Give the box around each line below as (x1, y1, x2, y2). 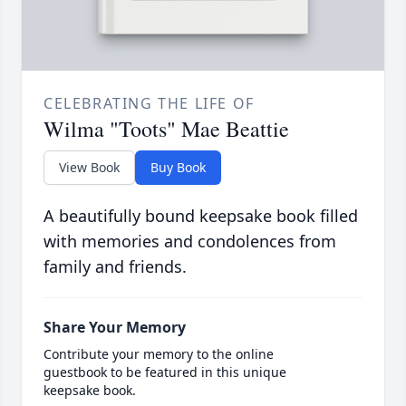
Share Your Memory (43, 317, 186, 338)
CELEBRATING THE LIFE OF (43, 93, 255, 114)
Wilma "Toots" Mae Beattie (43, 114, 289, 144)
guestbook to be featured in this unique (43, 363, 286, 382)
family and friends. (43, 256, 187, 278)
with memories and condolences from (43, 230, 336, 253)
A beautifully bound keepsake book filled (43, 205, 358, 227)
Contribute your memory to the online (43, 345, 274, 363)
